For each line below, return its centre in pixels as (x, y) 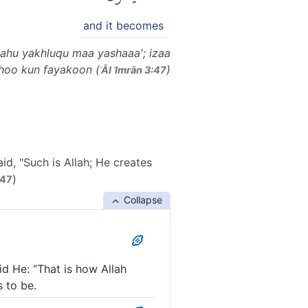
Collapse (143, 199)
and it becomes (123, 25)
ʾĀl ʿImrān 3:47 (133, 69)
